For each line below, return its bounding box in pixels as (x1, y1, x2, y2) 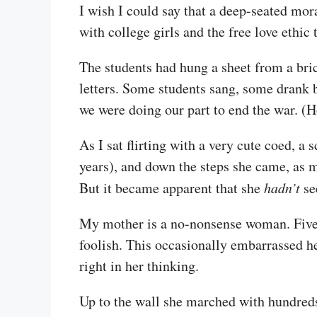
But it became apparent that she (79, 178, 264, 197)
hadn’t (264, 178, 300, 197)
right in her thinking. (79, 255, 199, 275)
